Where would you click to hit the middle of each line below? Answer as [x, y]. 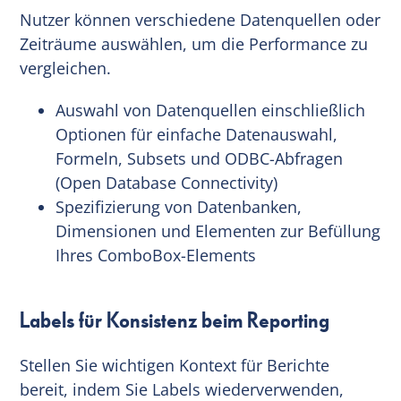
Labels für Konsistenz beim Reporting [175, 321]
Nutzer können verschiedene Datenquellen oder [200, 19]
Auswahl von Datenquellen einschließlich [211, 110]
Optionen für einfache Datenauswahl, [197, 134]
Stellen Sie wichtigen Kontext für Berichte [175, 365]
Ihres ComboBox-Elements [156, 255]
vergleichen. [66, 68]
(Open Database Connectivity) [167, 182]
